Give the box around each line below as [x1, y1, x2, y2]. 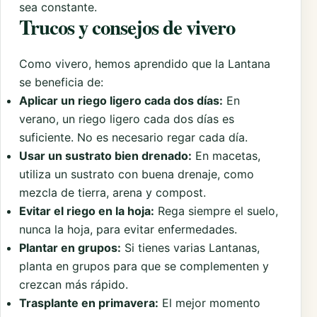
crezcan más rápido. [19, 277, 128, 292]
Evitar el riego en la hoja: [19, 203, 154, 218]
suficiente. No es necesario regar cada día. [19, 129, 248, 144]
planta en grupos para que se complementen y [19, 258, 269, 273]
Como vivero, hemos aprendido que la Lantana [19, 56, 270, 71]
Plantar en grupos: [19, 240, 121, 255]
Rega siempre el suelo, [154, 203, 278, 218]
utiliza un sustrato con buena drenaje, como [19, 166, 254, 181]
